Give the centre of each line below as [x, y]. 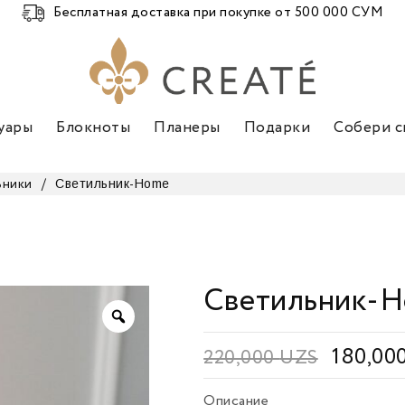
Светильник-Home [113, 184]
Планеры [187, 128]
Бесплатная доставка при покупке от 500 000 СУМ [218, 12]
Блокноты [93, 128]
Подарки [277, 128]
